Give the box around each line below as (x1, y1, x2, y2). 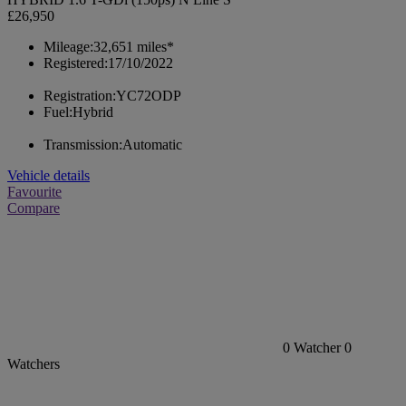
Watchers (7, 355, 60, 372)
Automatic (122, 136, 182, 152)
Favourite (7, 183, 62, 199)
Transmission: (43, 136, 122, 152)
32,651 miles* (93, 38, 174, 54)
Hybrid (72, 103, 113, 120)
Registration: (43, 87, 116, 103)
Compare (7, 199, 60, 216)
